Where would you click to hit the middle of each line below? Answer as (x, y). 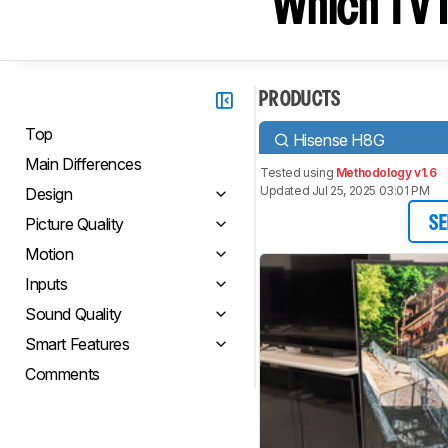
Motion (49, 254)
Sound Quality (73, 314)
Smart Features (77, 344)
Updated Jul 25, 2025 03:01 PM (345, 190)
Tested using (298, 172)
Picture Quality (74, 224)
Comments (62, 374)
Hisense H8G (338, 139)
